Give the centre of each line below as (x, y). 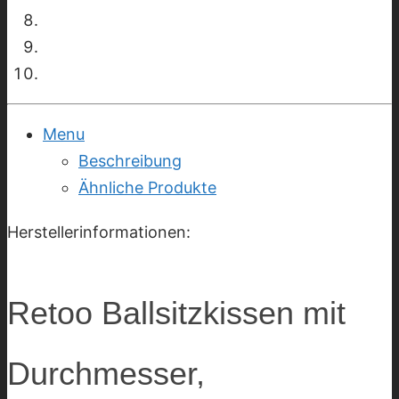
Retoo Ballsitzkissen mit (176, 313)
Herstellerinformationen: (99, 232)
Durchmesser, (106, 373)
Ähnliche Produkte (147, 187)
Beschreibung (130, 160)
